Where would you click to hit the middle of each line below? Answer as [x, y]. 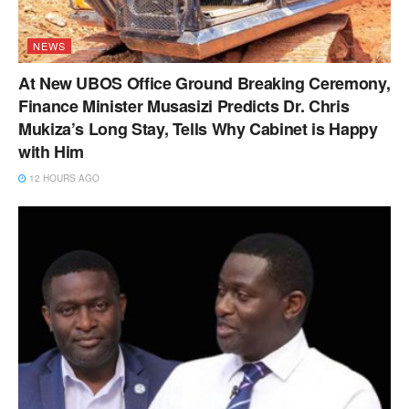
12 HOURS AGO [63, 178]
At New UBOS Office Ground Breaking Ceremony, [204, 84]
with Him [52, 152]
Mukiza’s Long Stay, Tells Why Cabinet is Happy [198, 129]
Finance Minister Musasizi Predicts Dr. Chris [184, 106]
